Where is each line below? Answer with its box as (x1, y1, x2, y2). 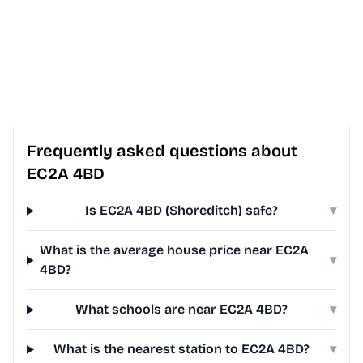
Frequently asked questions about (27, 141, 297, 161)
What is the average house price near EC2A (40, 242, 310, 258)
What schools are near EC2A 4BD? (75, 301, 288, 318)
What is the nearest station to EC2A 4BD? (53, 341, 310, 357)
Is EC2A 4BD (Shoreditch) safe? (85, 203, 279, 219)
